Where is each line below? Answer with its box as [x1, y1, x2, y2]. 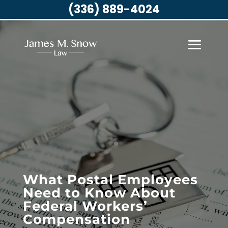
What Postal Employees [22, 172, 198, 188]
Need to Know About [22, 185, 176, 201]
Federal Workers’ [22, 198, 148, 214]
